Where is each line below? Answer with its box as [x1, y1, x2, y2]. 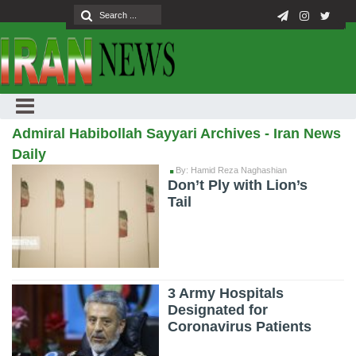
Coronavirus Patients [168, 319, 312, 335]
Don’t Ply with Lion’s [168, 177, 308, 193]
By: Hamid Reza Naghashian [173, 165, 288, 175]
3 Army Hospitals [168, 285, 284, 302]
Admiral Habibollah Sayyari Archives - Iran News [12, 126, 341, 141]
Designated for [168, 302, 269, 319]
